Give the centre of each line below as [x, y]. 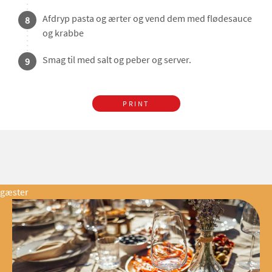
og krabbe [63, 33]
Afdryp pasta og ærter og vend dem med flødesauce [147, 19]
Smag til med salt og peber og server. [117, 60]
